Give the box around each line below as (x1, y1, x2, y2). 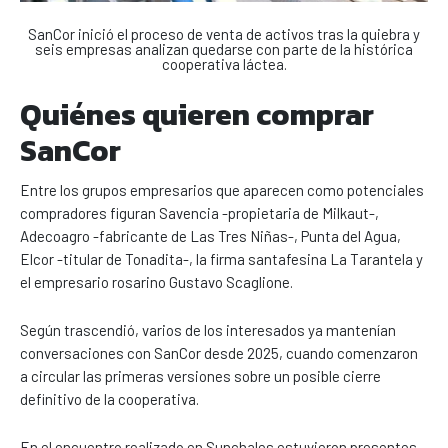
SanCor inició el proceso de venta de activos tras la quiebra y (28, 24, 420, 43)
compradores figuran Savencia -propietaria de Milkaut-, (20, 203, 379, 222)
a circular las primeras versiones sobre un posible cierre (20, 366, 381, 385)
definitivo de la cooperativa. (20, 389, 199, 408)
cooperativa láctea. (161, 54, 287, 73)
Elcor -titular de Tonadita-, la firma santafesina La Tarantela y (20, 249, 423, 268)
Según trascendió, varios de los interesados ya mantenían (20, 320, 396, 339)
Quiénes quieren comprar (20, 91, 374, 137)
